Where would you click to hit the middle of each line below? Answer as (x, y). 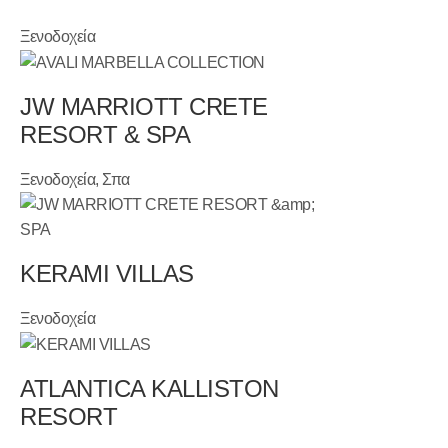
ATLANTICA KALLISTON (149, 389)
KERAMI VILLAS (107, 273)
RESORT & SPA (105, 134)
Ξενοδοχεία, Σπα (75, 179)
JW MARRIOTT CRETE (144, 106)
